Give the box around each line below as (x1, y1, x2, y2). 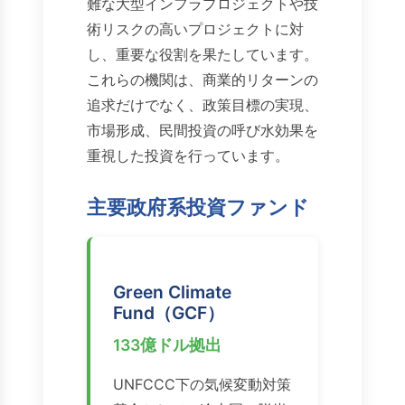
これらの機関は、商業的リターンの (87, 71, 318, 89)
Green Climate (113, 281, 231, 304)
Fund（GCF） (113, 302, 224, 325)
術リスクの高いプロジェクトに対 (87, 20, 304, 39)
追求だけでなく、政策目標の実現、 (87, 96, 318, 115)
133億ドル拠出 (113, 335, 221, 355)
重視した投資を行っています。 (87, 146, 289, 165)
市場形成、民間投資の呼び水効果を (87, 121, 318, 140)
